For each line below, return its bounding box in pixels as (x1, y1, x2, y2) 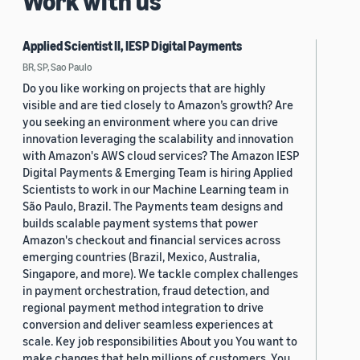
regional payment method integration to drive (22, 300, 264, 315)
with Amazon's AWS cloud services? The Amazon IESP (22, 148, 299, 163)
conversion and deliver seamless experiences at (22, 317, 273, 332)
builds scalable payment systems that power (22, 215, 258, 231)
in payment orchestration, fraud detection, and (22, 283, 269, 298)
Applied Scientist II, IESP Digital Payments (22, 38, 242, 55)
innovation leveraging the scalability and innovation (22, 131, 293, 146)
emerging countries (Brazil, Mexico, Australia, (22, 249, 260, 264)
